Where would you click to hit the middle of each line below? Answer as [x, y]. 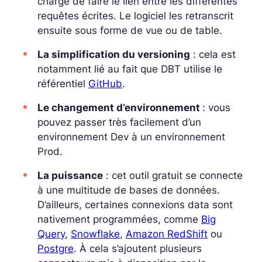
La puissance [70, 175]
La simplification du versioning [114, 54]
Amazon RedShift [167, 234]
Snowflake [95, 234]
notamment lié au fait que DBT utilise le [130, 69]
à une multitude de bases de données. [129, 190]
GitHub [105, 83]
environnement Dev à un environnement [131, 137]
